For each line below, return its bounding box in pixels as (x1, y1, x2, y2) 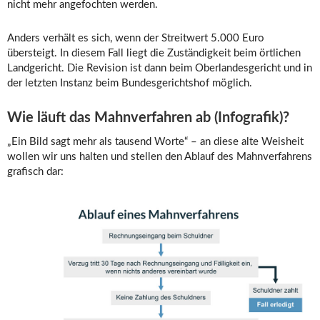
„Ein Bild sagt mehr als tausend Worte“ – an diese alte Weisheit (7, 136, 304, 147)
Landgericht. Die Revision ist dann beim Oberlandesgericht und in (7, 63, 312, 74)
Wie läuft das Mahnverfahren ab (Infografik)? (7, 111, 289, 125)
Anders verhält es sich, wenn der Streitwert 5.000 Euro (7, 33, 264, 44)
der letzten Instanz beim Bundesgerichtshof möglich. (7, 78, 252, 89)
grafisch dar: (7, 166, 64, 177)
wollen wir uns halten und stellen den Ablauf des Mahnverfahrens (7, 151, 312, 162)
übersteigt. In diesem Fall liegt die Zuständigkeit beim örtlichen (7, 48, 301, 59)
